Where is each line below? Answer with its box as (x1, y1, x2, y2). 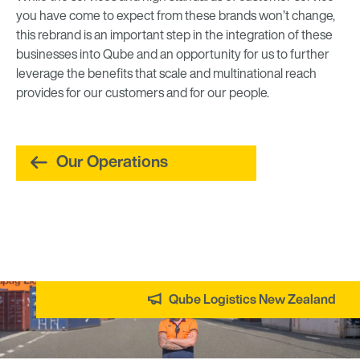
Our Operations (56, 154, 168, 171)
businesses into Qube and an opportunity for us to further (16, 48, 329, 62)
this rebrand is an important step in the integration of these (16, 29, 333, 43)
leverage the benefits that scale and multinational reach (16, 67, 317, 81)
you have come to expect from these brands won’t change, (16, 10, 335, 23)
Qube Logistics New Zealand (169, 293, 336, 307)
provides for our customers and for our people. (16, 87, 269, 100)
